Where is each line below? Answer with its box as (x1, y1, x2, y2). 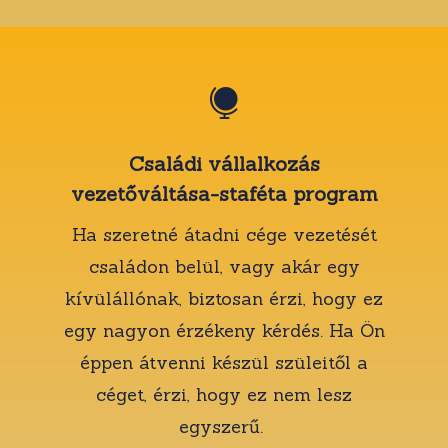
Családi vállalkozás (128, 150, 320, 176)
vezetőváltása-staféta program (70, 180, 378, 206)
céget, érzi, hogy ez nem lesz (96, 382, 352, 406)
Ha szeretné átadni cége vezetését (71, 222, 377, 246)
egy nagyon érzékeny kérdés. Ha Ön (63, 318, 385, 342)
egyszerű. (179, 414, 269, 438)
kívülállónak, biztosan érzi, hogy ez (65, 286, 383, 310)
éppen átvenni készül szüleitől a (80, 350, 368, 374)
